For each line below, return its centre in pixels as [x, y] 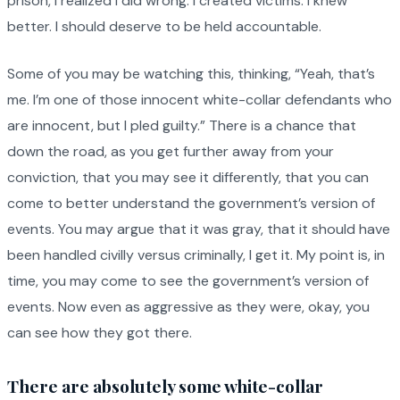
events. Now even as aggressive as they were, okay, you [188, 307]
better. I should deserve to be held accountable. [164, 27]
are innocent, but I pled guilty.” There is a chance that [182, 126]
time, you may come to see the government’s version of [188, 281]
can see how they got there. [100, 333]
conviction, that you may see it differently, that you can [188, 178]
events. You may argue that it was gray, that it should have [199, 229]
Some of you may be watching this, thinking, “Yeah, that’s [191, 74]
